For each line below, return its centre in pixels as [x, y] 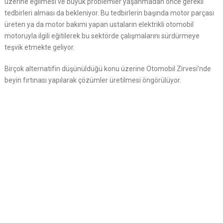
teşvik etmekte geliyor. [39, 47]
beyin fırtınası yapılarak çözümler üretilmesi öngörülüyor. [93, 80]
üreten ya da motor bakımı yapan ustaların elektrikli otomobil [99, 24]
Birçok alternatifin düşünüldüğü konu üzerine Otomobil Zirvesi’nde [108, 69]
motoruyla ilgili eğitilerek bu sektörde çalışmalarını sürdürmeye [102, 36]
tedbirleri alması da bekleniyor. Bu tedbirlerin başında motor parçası [109, 13]
